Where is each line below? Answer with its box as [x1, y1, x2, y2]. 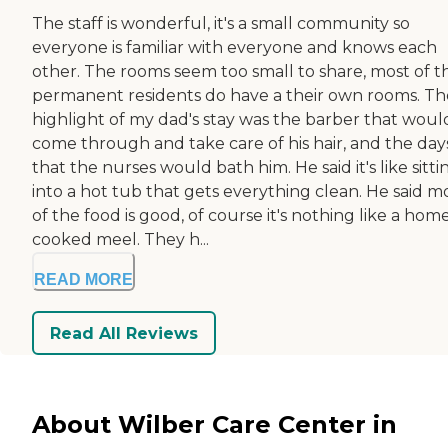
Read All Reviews [50, 323, 198, 343]
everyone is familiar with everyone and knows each [32, 38, 437, 58]
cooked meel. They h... [32, 230, 209, 250]
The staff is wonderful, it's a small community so [32, 14, 410, 34]
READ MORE [34, 271, 133, 289]
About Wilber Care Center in [32, 409, 397, 439]
